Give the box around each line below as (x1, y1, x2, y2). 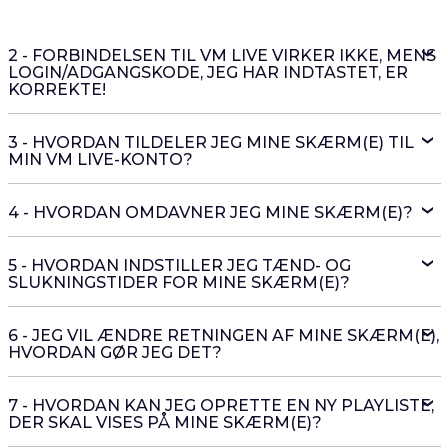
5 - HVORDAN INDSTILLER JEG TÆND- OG (7, 256, 351, 275)
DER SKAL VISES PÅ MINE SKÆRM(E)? (7, 413, 322, 432)
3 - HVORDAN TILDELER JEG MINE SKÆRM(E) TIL (7, 133, 414, 152)
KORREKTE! (7, 80, 106, 99)
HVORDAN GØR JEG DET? (7, 343, 222, 362)
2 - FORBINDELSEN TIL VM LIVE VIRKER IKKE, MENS (7, 46, 436, 65)
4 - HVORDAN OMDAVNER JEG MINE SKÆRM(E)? (7, 203, 413, 222)
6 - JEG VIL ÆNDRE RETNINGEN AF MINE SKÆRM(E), (7, 326, 439, 345)
